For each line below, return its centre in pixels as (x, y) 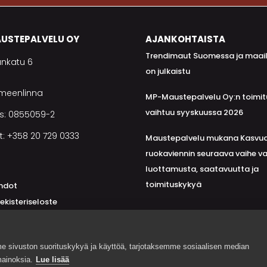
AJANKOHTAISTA (185, 39)
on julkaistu (168, 71)
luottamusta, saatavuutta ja (202, 169)
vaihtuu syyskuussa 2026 (194, 112)
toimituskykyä (173, 184)
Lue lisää (52, 260)
